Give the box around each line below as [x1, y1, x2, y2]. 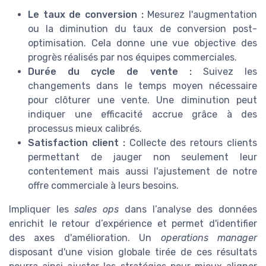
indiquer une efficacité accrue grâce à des [28, 108, 257, 120]
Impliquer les [9, 203, 75, 215]
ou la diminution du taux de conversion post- [28, 23, 257, 34]
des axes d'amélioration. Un [9, 232, 161, 243]
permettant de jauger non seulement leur [28, 151, 257, 163]
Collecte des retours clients [125, 137, 258, 148]
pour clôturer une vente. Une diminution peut [28, 94, 257, 106]
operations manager [160, 232, 258, 243]
